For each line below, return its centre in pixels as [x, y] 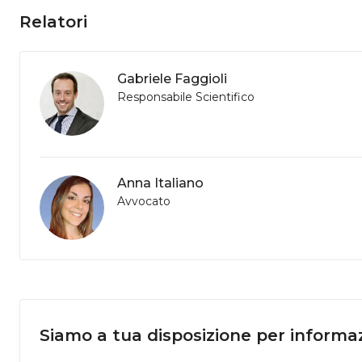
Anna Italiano [160, 183]
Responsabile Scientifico [186, 97]
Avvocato [144, 201]
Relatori [53, 22]
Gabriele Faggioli [172, 79]
